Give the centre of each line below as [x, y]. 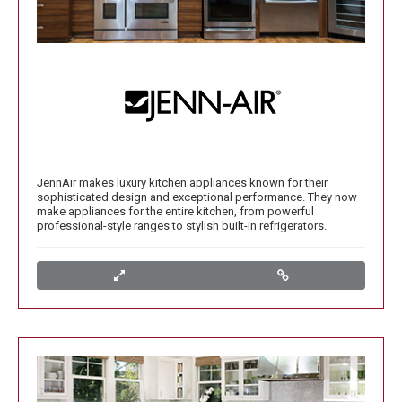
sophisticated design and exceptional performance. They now [197, 197]
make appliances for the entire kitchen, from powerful [175, 212]
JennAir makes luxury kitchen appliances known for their [182, 183]
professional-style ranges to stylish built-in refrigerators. [182, 226]
